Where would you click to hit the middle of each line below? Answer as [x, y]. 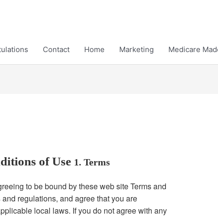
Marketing [136, 49]
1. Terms [92, 162]
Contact [56, 49]
